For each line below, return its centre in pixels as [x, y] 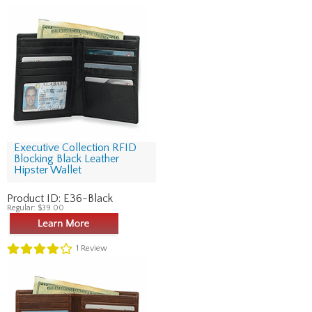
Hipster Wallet [48, 170]
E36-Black [88, 198]
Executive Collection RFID [75, 148]
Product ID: [35, 198]
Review [93, 249]
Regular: [22, 208]
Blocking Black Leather [67, 159]
